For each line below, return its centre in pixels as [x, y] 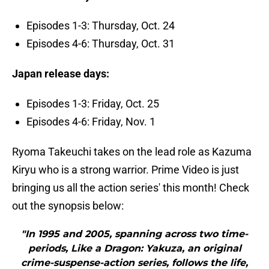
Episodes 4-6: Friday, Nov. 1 [91, 122]
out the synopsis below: [68, 206]
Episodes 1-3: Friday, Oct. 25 [93, 104]
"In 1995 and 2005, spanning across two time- [134, 234]
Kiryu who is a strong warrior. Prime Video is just [125, 170]
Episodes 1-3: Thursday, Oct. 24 [101, 26]
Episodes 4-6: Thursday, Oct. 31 [101, 44]
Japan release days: [61, 74]
